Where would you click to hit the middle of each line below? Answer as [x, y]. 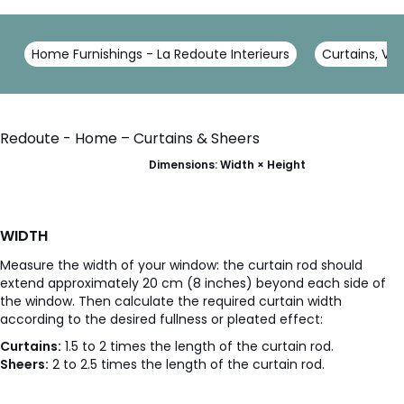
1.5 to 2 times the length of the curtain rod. [197, 347]
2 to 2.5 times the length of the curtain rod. [187, 365]
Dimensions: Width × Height [227, 165]
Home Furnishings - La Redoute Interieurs [161, 55]
